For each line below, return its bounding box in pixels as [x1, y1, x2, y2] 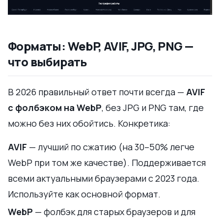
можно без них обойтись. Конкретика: [8, 117, 170, 129]
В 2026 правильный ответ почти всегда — [8, 85, 186, 98]
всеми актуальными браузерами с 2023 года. [8, 172, 199, 184]
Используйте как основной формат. [8, 188, 161, 200]
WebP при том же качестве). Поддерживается [8, 156, 206, 168]
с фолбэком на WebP [8, 101, 102, 113]
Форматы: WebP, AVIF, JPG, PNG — [8, 37, 193, 54]
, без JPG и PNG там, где [102, 101, 204, 113]
